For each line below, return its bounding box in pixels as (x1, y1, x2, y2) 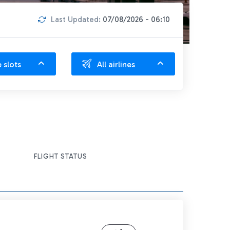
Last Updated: (51, 15, 103, 25)
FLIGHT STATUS (34, 152, 88, 160)
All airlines (97, 60, 135, 69)
